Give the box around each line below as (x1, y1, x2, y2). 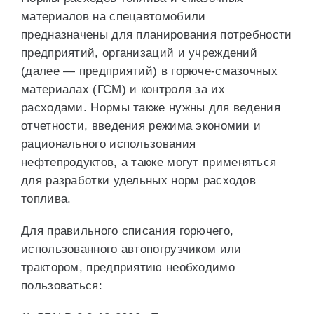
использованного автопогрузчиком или (21, 243, 242, 256)
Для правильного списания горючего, (21, 224, 234, 238)
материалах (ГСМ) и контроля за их (21, 83, 225, 96)
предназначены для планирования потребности (21, 28, 292, 41)
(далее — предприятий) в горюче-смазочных (21, 64, 278, 78)
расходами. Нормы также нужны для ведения (21, 101, 280, 114)
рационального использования (21, 137, 196, 151)
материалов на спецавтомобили (21, 10, 206, 23)
